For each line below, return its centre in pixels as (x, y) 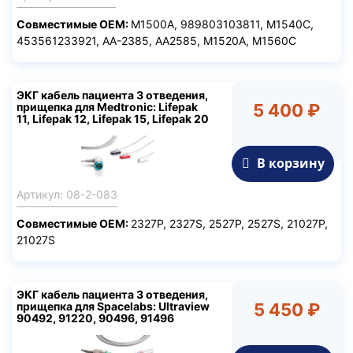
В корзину (289, 163)
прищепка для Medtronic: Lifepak (107, 106)
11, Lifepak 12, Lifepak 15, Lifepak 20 (113, 118)
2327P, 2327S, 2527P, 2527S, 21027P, (229, 224)
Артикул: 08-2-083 (67, 195)
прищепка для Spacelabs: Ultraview (113, 307)
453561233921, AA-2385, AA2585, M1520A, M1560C (156, 40)
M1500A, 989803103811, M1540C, (222, 24)
